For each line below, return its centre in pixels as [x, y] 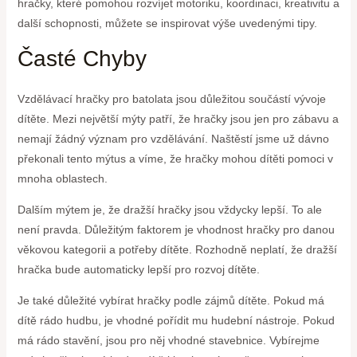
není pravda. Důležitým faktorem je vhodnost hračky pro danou [176, 230]
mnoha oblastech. [62, 179]
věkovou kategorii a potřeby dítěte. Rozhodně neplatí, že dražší [177, 250]
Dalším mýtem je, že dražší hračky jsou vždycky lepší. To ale [169, 210]
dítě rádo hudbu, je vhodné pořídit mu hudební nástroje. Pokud [176, 321]
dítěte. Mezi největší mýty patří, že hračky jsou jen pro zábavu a [178, 119]
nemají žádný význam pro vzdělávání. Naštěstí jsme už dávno [173, 139]
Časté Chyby [82, 59]
